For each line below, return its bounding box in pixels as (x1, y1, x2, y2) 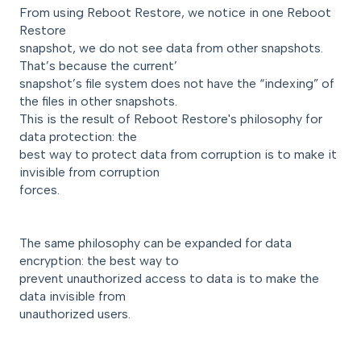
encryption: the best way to (19, 253, 179, 269)
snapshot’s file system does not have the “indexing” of (19, 75, 334, 91)
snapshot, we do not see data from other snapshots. (19, 39, 323, 56)
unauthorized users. (19, 306, 131, 322)
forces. (19, 181, 60, 197)
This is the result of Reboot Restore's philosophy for (19, 110, 322, 127)
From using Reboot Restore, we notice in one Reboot (19, 4, 331, 20)
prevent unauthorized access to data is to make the (19, 271, 319, 287)
